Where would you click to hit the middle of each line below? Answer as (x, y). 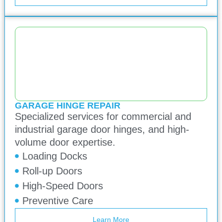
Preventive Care (57, 201)
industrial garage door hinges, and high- (102, 130)
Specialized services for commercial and (103, 117)
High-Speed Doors (62, 186)
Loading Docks (55, 156)
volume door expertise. (65, 142)
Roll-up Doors (52, 171)
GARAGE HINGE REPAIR (67, 106)
